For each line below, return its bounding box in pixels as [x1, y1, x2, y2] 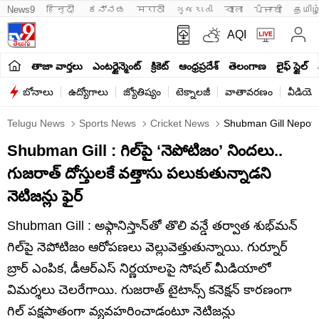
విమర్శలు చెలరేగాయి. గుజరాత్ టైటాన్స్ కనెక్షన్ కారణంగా [7, 283, 292, 297]
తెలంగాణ [229, 60, 266, 72]
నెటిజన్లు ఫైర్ [7, 187, 83, 205]
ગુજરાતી [176, 4, 213, 15]
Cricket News [147, 117, 209, 129]
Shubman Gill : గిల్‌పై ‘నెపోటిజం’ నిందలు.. [7, 142, 283, 159]
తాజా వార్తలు [31, 60, 83, 72]
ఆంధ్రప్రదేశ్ [179, 60, 219, 72]
